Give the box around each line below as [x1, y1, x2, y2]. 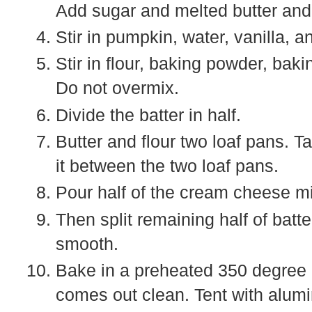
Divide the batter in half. [56, 104, 241, 125]
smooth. [56, 233, 118, 253]
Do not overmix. [56, 78, 179, 98]
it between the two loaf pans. [56, 156, 279, 176]
